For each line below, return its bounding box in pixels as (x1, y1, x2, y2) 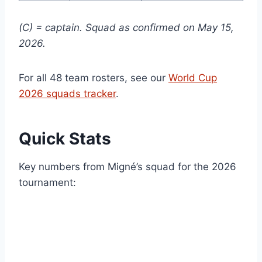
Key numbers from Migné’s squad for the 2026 (19, 160, 236, 173)
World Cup (168, 71, 217, 84)
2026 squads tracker (19, 87, 116, 99)
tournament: (19, 176, 76, 188)
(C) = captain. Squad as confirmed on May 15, (19, 21, 234, 33)
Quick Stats (19, 128, 111, 149)
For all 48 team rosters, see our (19, 71, 168, 84)
